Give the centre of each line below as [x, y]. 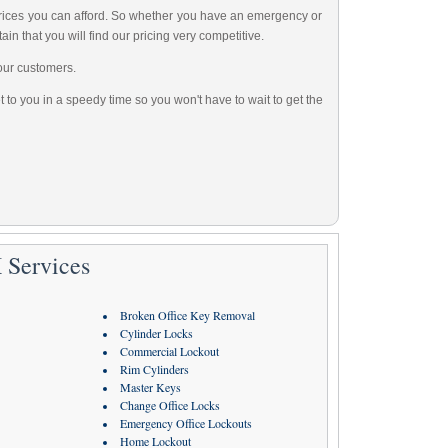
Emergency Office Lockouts [185, 423]
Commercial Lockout [169, 351]
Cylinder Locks [156, 333]
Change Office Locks [169, 405]
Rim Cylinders [154, 369]
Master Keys [150, 387]
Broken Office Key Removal [187, 315]
